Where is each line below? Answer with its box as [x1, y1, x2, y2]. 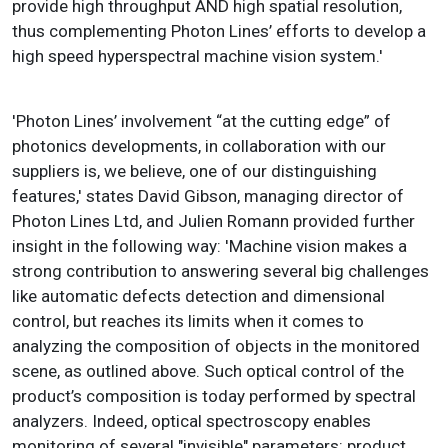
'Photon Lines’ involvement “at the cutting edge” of [12, 110, 391, 131]
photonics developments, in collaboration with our [12, 135, 386, 156]
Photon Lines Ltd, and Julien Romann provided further [12, 210, 415, 231]
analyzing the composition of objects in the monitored [12, 335, 420, 356]
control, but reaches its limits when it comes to [12, 310, 364, 331]
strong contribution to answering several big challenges [12, 260, 429, 281]
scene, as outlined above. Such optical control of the [12, 360, 404, 381]
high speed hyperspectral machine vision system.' [12, 45, 383, 66]
